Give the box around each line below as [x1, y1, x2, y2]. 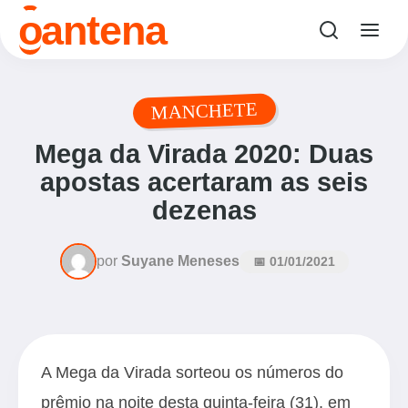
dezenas [151, 196, 257, 225]
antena [41, 6, 167, 53]
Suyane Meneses [120, 253, 240, 269]
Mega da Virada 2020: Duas [35, 139, 373, 168]
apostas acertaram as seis [40, 168, 368, 197]
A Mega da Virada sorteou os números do [41, 362, 343, 382]
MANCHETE [150, 97, 258, 124]
